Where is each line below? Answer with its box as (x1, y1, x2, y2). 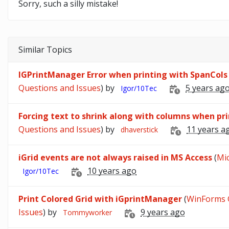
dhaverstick (121, 125, 158, 135)
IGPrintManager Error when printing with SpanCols (18, 68, 227, 80)
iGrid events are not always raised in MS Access (18, 151, 212, 163)
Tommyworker (63, 208, 112, 218)
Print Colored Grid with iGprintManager (18, 193, 182, 204)
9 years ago (141, 207, 185, 218)
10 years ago (87, 165, 136, 177)
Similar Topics (18, 43, 72, 55)
